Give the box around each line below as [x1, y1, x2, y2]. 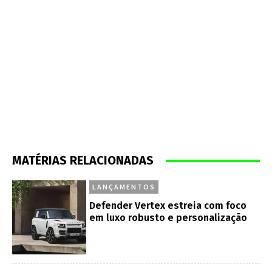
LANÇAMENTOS [92, 182, 156, 191]
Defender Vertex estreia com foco [89, 200, 247, 211]
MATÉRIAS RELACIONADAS [12, 153, 154, 168]
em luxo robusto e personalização [89, 212, 248, 223]
